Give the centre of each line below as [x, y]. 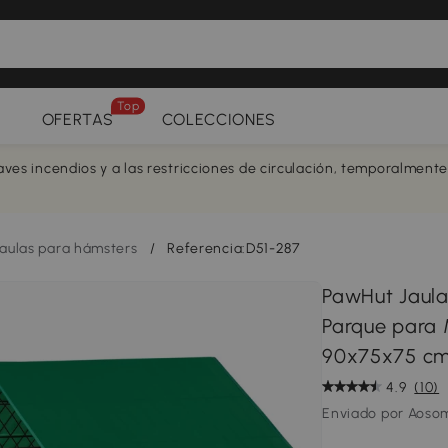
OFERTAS [77, 119]
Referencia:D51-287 [233, 248]
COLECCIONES [219, 119]
